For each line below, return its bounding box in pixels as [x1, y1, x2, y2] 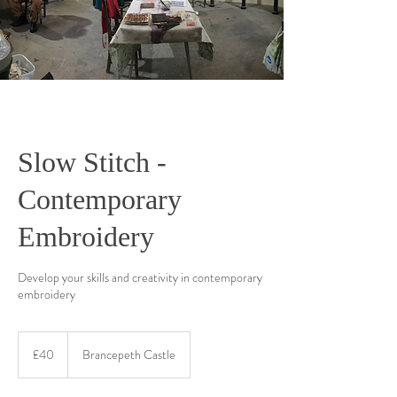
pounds [19, 352, 50, 362]
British [19, 342, 43, 352]
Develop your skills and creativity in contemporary [18, 269, 262, 286]
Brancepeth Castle [82, 346, 175, 363]
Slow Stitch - [18, 146, 167, 178]
